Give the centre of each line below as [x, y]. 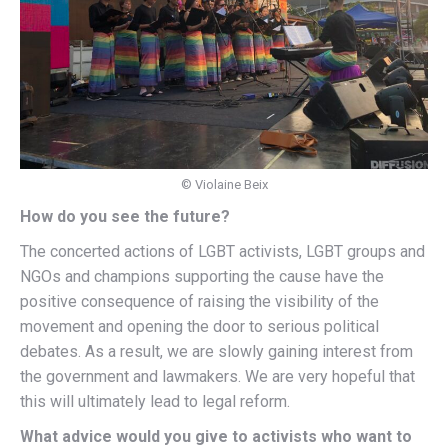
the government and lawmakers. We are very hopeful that [217, 376]
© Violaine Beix [224, 184]
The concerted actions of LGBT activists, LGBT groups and [222, 251]
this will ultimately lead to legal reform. [155, 401]
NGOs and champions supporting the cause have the [202, 276]
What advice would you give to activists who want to [216, 436]
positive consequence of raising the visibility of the [199, 301]
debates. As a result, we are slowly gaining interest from [216, 351]
